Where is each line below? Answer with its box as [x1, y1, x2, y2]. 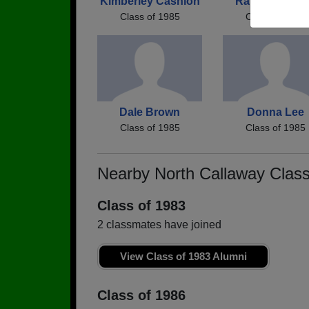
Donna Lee [246, 106, 304, 118]
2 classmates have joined [97, 218, 221, 230]
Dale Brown [119, 106, 180, 118]
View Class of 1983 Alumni [120, 250, 247, 262]
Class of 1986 [97, 287, 186, 303]
